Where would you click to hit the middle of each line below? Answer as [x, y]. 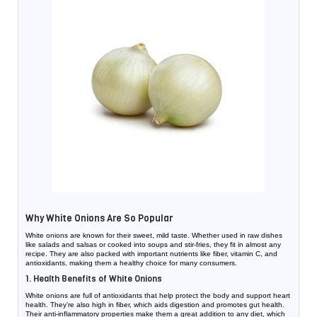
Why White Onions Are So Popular [99, 218]
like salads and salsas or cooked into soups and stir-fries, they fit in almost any [153, 244]
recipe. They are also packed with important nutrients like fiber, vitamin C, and [151, 254]
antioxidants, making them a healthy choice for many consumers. [131, 263]
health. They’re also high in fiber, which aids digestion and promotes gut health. [155, 305]
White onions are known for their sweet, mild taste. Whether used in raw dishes [154, 235]
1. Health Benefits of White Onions [94, 279]
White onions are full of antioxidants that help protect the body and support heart [158, 295]
